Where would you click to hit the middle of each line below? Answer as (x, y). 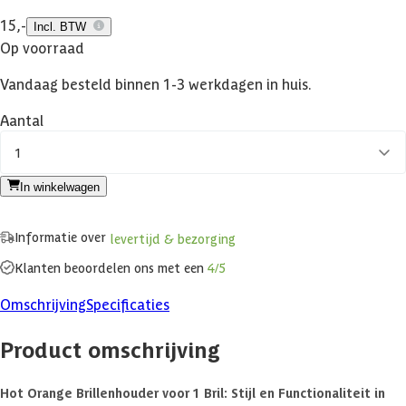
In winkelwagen (60, 188)
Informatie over (62, 237)
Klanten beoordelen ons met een (111, 267)
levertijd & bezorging (173, 238)
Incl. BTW (60, 27)
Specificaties (128, 303)
